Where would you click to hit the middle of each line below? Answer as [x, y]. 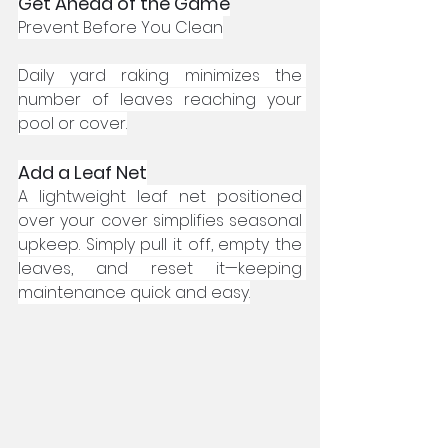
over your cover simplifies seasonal [160, 220]
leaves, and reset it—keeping [160, 268]
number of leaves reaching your [160, 99]
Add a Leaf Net [82, 172]
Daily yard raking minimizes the [160, 75]
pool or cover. [72, 123]
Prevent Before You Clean [120, 27]
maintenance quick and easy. [134, 292]
